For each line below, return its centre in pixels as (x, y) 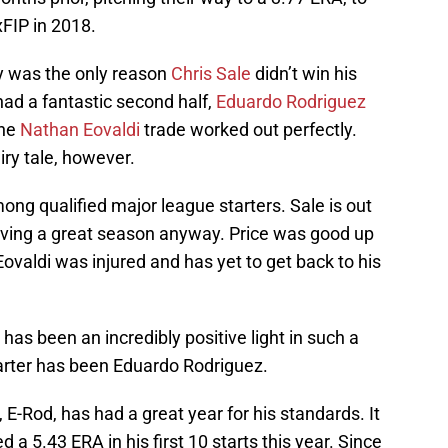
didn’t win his (304, 74)
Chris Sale (211, 74)
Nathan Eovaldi (80, 130)
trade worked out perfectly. (248, 130)
